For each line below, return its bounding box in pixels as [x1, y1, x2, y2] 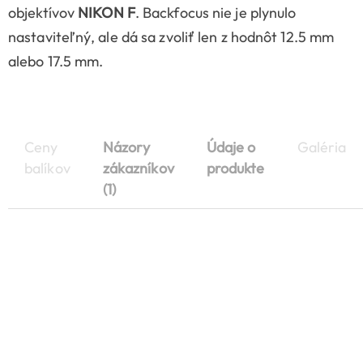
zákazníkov [102, 159, 174, 178]
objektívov [8, 3, 79, 23]
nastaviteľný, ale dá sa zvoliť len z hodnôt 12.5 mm [8, 28, 335, 47]
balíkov [24, 159, 70, 178]
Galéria [297, 138, 347, 157]
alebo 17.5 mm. [8, 52, 104, 71]
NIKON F [78, 3, 135, 23]
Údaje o [206, 138, 256, 157]
